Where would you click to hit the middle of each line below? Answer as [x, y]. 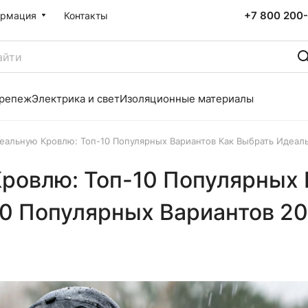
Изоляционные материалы [187, 99]
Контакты [86, 15]
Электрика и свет [76, 99]
